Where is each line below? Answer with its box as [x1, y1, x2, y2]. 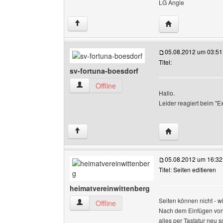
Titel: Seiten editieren [159, 165, 216, 174]
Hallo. [159, 89, 175, 97]
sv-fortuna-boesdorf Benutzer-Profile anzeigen [76, 80, 221, 90]
